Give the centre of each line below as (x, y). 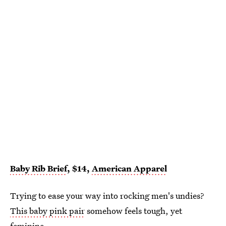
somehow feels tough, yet (133, 210)
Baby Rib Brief (39, 168)
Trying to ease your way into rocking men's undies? (107, 195)
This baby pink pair (47, 210)
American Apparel (129, 168)
